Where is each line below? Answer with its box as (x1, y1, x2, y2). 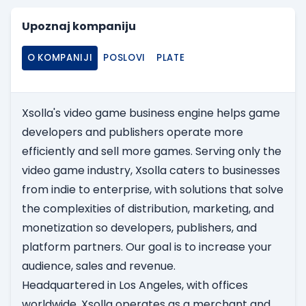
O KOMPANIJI (27, 51, 93, 65)
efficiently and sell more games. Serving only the (22, 143, 281, 160)
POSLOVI (103, 51, 146, 65)
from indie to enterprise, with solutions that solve (22, 182, 283, 198)
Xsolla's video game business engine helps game (22, 105, 280, 122)
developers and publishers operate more (22, 124, 243, 141)
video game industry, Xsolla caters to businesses (22, 163, 280, 179)
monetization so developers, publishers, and (22, 220, 257, 236)
